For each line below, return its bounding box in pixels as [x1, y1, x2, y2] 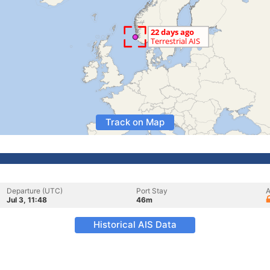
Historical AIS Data [93, 219, 177, 230]
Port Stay [136, 186, 168, 195]
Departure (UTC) [7, 186, 63, 195]
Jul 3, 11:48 [7, 195, 47, 204]
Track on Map [105, 116, 165, 128]
